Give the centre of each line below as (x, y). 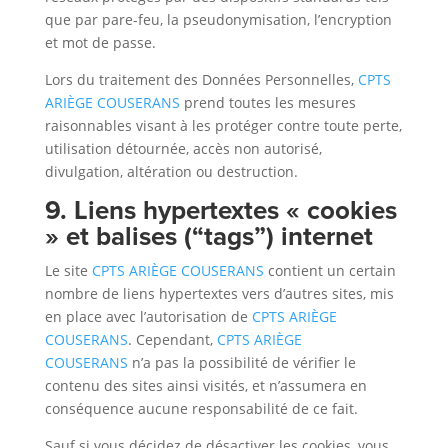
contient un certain (329, 270)
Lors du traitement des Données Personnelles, (201, 79)
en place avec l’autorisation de (148, 316)
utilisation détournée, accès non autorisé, (183, 148)
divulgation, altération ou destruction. (171, 171)
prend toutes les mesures (267, 102)
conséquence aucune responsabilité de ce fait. (201, 408)
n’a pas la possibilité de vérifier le (241, 362)
